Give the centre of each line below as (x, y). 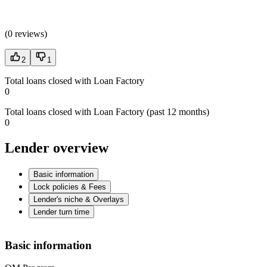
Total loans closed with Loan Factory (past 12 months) (107, 112)
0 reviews (26, 34)
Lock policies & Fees (70, 187)
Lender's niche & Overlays (79, 200)
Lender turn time (61, 212)
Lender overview (57, 148)
